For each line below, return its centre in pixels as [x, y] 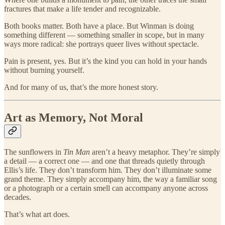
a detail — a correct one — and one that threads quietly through [104, 161]
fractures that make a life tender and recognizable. [82, 9]
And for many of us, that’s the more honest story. [81, 87]
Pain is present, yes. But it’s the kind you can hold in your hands [105, 61]
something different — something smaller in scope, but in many [104, 35]
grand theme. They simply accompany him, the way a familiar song [110, 179]
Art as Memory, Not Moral [74, 117]
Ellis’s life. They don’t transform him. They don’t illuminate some [108, 170]
